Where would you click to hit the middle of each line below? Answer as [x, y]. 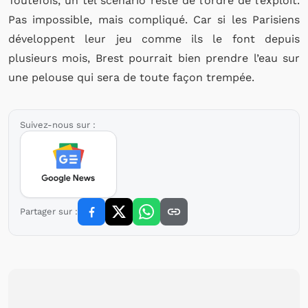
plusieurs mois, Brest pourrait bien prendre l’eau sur [154, 58]
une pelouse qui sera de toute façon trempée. [131, 77]
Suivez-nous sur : [58, 125]
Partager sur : [49, 211]
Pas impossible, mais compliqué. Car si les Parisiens [154, 20]
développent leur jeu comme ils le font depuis [154, 39]
